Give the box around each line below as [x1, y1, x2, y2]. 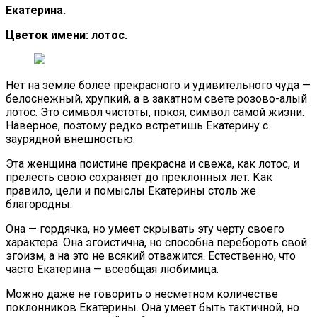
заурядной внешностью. [6, 132, 135, 146]
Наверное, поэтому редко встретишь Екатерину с [6, 118, 268, 132]
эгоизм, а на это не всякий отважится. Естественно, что [6, 248, 296, 263]
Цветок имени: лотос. [6, 28, 127, 42]
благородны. [6, 197, 72, 211]
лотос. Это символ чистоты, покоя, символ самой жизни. [6, 105, 304, 119]
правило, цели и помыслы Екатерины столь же [6, 183, 256, 197]
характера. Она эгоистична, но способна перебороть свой [6, 235, 307, 249]
